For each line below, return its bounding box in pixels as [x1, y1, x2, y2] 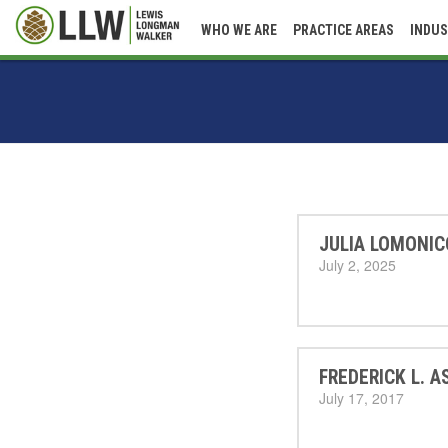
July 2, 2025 [319, 255, 396, 275]
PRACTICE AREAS [293, 22, 394, 38]
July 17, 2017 [319, 388, 404, 408]
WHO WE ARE [201, 22, 277, 38]
